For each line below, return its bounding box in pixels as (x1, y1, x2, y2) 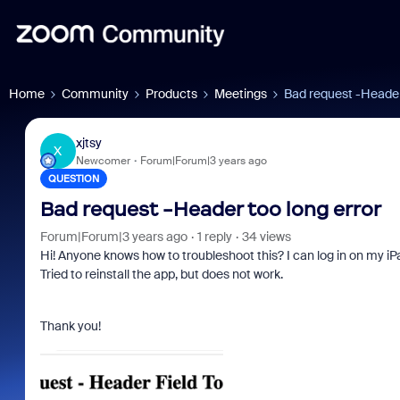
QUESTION (47, 172, 99, 185)
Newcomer (75, 153, 130, 168)
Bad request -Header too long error (39, 197, 381, 221)
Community (62, 86, 129, 102)
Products (146, 86, 197, 102)
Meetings (214, 86, 267, 102)
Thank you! (39, 318, 101, 334)
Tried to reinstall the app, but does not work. (39, 266, 283, 282)
